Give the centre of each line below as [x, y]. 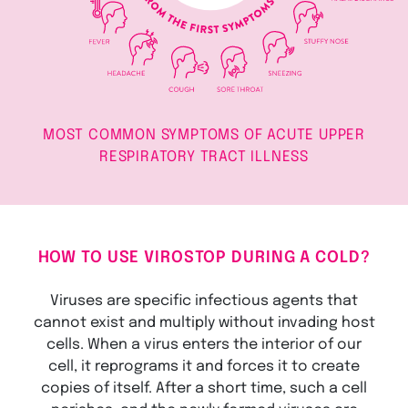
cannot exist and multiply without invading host [204, 323]
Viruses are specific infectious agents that [204, 301]
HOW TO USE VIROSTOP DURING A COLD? [204, 257]
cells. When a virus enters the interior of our [204, 345]
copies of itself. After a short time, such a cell [204, 389]
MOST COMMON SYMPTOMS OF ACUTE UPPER [204, 135]
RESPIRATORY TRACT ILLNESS [204, 157]
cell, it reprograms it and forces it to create [204, 367]
